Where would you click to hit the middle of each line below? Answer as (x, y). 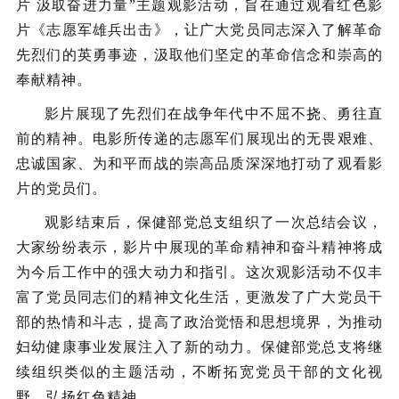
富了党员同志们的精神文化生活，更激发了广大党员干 (199, 297)
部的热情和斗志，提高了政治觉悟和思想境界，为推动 (199, 322)
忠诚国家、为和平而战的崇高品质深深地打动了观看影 (199, 163)
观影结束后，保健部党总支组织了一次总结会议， (214, 222)
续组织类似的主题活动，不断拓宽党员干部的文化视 (199, 372)
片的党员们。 (61, 188)
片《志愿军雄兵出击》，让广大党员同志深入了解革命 (199, 30)
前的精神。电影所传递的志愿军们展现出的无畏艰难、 (199, 138)
